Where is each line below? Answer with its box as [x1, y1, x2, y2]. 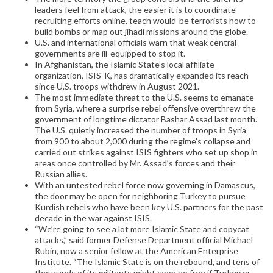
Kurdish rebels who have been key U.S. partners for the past [35, 202, 263, 213]
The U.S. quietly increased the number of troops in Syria [35, 125, 246, 136]
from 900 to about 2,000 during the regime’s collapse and [35, 136, 250, 147]
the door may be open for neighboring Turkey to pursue [35, 191, 246, 202]
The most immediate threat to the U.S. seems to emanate [35, 92, 254, 103]
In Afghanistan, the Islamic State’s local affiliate [35, 59, 214, 70]
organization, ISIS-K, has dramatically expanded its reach [35, 70, 249, 81]
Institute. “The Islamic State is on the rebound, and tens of [35, 257, 260, 268]
